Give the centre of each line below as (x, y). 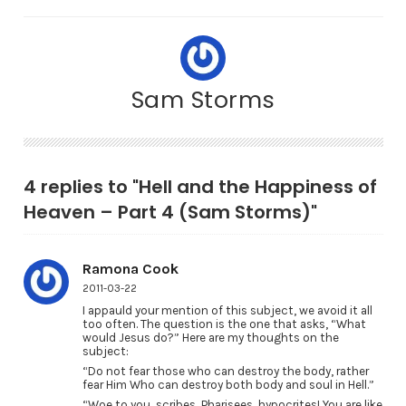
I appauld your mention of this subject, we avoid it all (227, 310)
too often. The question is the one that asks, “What (224, 324)
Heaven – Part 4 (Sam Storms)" (170, 212)
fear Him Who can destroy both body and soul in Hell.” (228, 384)
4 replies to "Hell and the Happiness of (200, 187)
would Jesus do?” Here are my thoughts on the (210, 338)
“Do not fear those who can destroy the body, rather (225, 371)
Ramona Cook (130, 269)
